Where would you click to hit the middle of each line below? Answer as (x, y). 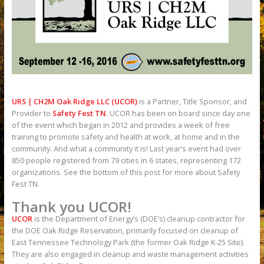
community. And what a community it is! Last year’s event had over (126, 149)
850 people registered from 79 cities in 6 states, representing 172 (126, 161)
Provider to (32, 113)
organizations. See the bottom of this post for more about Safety (126, 172)
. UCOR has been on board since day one (178, 113)
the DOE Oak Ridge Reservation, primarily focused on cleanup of (125, 231)
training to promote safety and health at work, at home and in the (126, 137)
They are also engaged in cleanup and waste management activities (130, 254)
